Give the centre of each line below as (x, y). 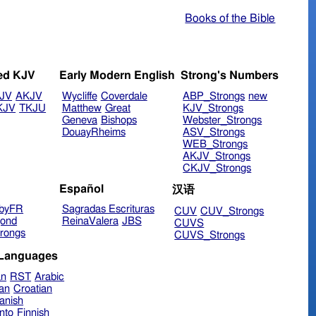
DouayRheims (93, 133)
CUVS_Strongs (210, 236)
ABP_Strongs (214, 97)
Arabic (50, 276)
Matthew (81, 109)
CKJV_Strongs (217, 169)
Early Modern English (117, 76)
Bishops (119, 121)
